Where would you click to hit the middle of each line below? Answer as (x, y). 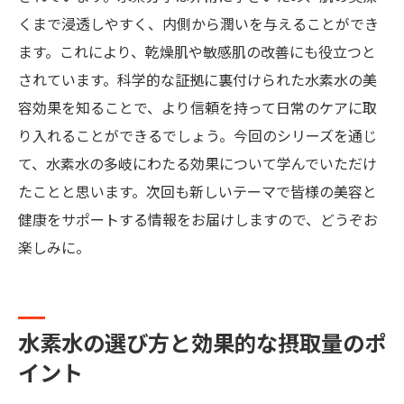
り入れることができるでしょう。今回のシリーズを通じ (197, 137)
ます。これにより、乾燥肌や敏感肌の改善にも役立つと (197, 53)
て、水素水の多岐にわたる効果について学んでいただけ (197, 165)
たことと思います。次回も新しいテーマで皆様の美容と (197, 193)
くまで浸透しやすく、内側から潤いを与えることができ (198, 25)
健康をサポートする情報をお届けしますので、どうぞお (198, 220)
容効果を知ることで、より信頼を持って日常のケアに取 (197, 109)
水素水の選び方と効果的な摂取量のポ (202, 344)
